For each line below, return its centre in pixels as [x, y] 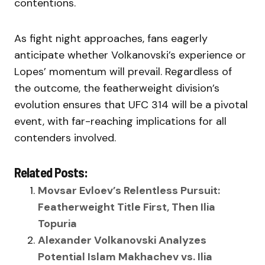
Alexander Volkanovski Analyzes [122, 240]
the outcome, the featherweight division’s [117, 88]
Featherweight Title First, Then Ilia [127, 207]
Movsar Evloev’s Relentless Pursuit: [129, 191]
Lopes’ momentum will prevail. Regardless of [123, 72]
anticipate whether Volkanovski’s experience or [130, 55]
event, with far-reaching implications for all [120, 122]
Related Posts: [51, 172]
